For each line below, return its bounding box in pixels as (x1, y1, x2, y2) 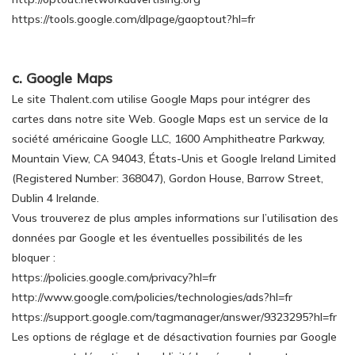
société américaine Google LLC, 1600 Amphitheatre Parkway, (12, 132, 325, 146)
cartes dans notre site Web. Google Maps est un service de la (12, 112, 328, 126)
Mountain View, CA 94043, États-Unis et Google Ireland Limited (12, 151, 336, 166)
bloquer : (12, 250, 55, 265)
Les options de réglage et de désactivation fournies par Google (12, 330, 337, 344)
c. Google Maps (12, 69, 113, 87)
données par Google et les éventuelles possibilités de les (12, 231, 303, 245)
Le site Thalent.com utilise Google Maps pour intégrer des (12, 92, 311, 106)
